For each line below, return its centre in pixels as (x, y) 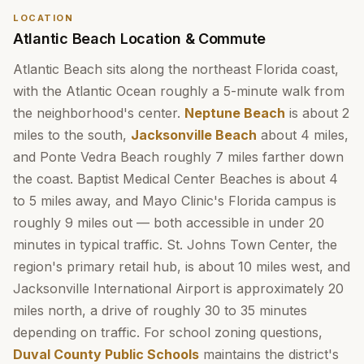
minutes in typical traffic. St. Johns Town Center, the (175, 245)
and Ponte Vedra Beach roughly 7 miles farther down (178, 157)
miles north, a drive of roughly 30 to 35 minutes (160, 310)
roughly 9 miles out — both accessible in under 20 (169, 223)
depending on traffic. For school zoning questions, (168, 332)
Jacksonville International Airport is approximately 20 (178, 288)
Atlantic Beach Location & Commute (140, 39)
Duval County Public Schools (106, 354)
